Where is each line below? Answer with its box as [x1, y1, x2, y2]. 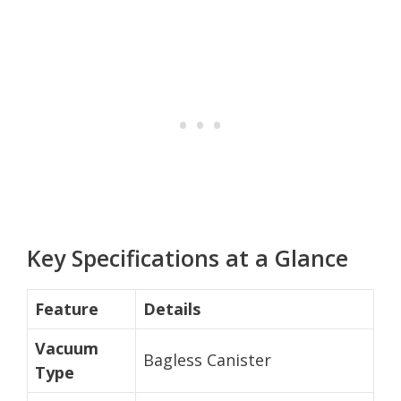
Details [143, 297, 200, 320]
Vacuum [35, 337, 98, 359]
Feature [35, 297, 98, 320]
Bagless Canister [143, 348, 271, 371]
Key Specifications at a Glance [27, 242, 348, 273]
